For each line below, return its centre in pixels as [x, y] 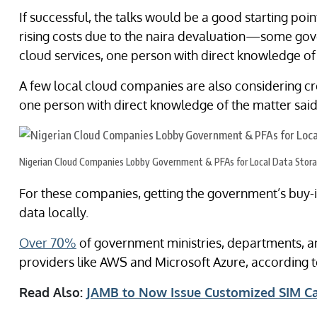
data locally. [54, 212]
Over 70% [48, 243]
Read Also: [53, 292]
